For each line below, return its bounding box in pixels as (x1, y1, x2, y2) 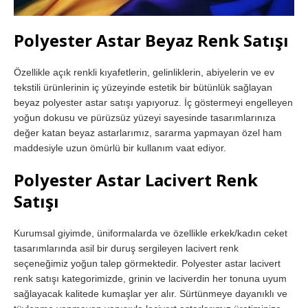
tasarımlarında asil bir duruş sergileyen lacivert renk (14, 243, 239, 254)
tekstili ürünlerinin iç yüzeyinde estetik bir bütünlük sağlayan (14, 82, 272, 93)
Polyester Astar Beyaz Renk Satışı (14, 29, 289, 52)
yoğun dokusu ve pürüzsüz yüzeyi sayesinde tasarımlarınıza (14, 112, 276, 124)
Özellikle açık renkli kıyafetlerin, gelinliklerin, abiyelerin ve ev (14, 67, 274, 78)
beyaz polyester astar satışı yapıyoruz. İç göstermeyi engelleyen (14, 97, 293, 109)
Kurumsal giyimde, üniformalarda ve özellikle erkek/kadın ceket (14, 228, 287, 239)
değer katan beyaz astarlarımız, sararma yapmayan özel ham (14, 127, 282, 139)
